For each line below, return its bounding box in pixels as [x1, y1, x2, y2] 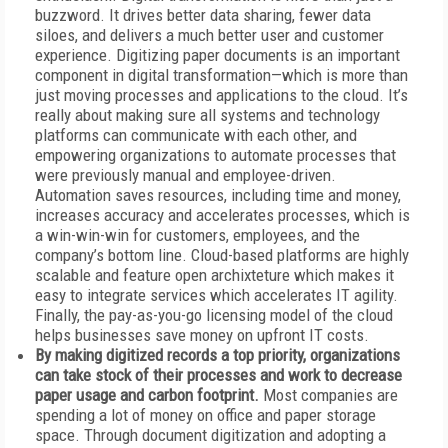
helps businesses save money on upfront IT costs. [35, 325, 369, 345]
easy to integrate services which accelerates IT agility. [35, 285, 398, 305]
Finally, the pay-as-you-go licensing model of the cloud [35, 305, 393, 325]
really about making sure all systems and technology [35, 105, 380, 125]
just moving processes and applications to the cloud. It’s [35, 85, 408, 105]
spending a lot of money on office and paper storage [35, 405, 376, 425]
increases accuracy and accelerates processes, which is [35, 205, 410, 225]
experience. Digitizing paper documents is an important [35, 45, 400, 65]
